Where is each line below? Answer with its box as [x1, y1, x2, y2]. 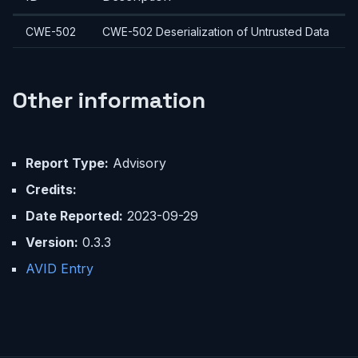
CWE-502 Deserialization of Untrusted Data [102, 25, 329, 38]
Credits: [26, 181, 77, 197]
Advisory [109, 155, 166, 171]
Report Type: [26, 155, 109, 171]
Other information [13, 86, 205, 114]
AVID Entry [26, 261, 93, 276]
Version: [26, 234, 78, 250]
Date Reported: [26, 208, 123, 224]
